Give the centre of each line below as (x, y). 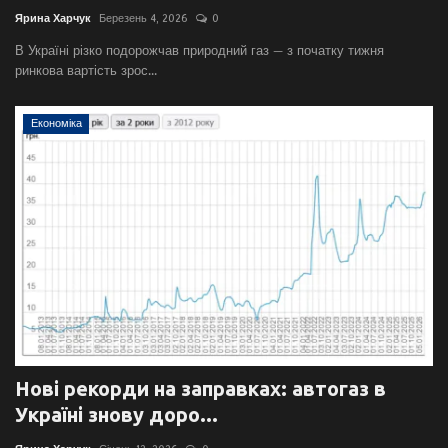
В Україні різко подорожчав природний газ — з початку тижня (199, 51)
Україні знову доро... (116, 415)
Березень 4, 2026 (143, 19)
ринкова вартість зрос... (86, 71)
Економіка (56, 124)
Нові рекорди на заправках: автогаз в (200, 389)
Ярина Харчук (53, 19)
